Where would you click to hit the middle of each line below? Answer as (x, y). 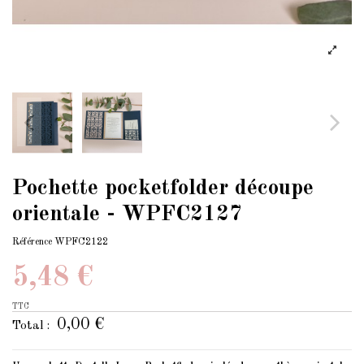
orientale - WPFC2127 (127, 215)
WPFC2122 (81, 242)
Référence (32, 242)
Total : (32, 325)
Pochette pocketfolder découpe (163, 189)
